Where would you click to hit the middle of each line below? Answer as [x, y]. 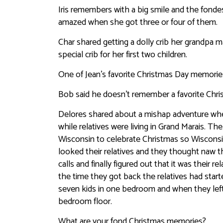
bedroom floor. [85, 201]
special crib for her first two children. [123, 55]
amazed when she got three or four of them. [138, 22]
